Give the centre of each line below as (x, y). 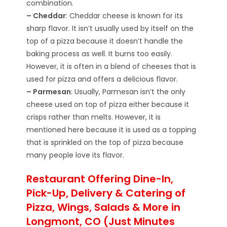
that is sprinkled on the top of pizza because (105, 142)
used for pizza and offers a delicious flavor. (102, 79)
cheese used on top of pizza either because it (108, 104)
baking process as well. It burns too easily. (100, 53)
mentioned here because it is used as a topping (111, 129)
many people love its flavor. (75, 155)
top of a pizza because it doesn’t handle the (105, 41)
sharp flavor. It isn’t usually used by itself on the (110, 28)
